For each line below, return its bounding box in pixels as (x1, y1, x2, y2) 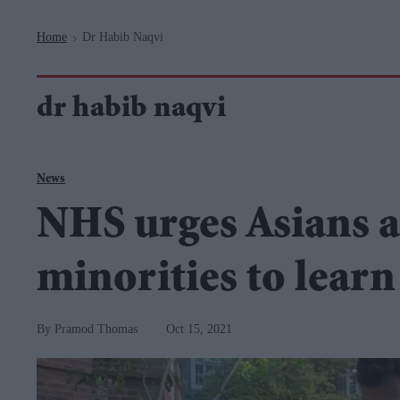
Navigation (122, 3, 187, 16)
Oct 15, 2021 (166, 322, 232, 336)
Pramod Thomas (54, 322, 137, 336)
